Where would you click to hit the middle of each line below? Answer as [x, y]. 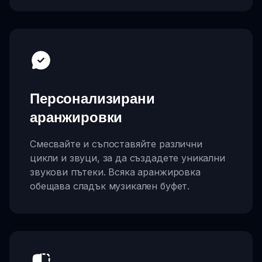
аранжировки [76, 117]
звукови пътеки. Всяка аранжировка [115, 172]
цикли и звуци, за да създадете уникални [127, 158]
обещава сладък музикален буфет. [110, 186]
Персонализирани [92, 99]
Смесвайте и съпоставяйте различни [116, 144]
